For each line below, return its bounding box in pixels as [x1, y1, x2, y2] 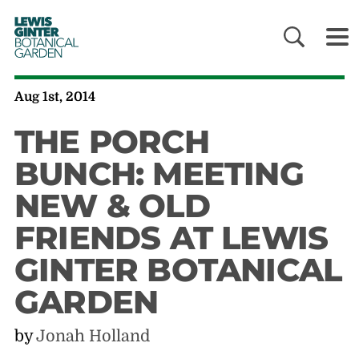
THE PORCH [14, 122, 209, 162]
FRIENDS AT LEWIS [14, 218, 329, 258]
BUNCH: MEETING [14, 154, 304, 194]
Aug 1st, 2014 [14, 90, 95, 105]
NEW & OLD [14, 186, 210, 226]
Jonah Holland [35, 327, 150, 346]
